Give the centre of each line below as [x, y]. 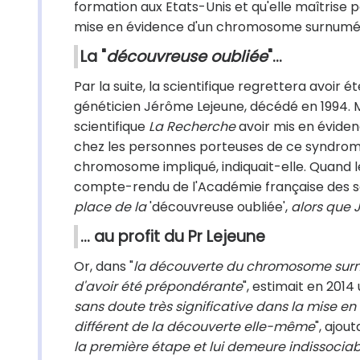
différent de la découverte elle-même [194, 327]
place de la [110, 207]
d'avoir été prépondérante [158, 286]
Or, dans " [104, 266]
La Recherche [192, 127]
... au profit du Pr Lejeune [173, 237]
